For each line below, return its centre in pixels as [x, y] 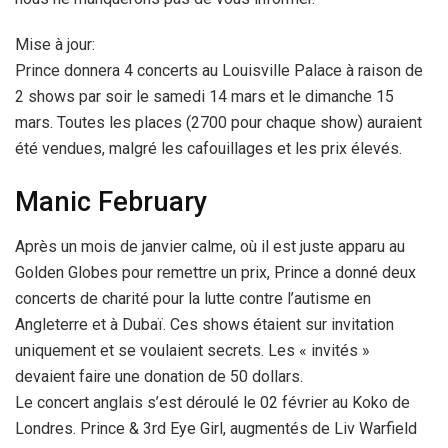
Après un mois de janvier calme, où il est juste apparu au [210, 247]
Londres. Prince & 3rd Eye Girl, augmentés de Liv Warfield [216, 429]
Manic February [111, 202]
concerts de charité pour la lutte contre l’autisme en [193, 299]
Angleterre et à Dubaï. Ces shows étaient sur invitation [204, 325]
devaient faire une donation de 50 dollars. [159, 377]
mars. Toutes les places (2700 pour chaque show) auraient [218, 122]
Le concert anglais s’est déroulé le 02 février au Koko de [212, 403]
